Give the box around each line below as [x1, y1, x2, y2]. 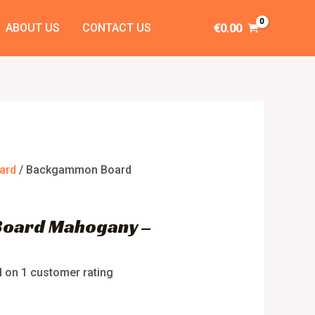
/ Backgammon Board [16, 163, 132, 177]
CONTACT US [82, 21, 151, 34]
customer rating [27, 265, 114, 279]
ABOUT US [5, 21, 60, 34]
